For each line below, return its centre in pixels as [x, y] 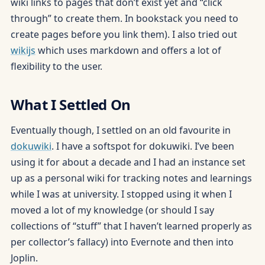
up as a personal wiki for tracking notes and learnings [131, 178]
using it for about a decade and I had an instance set [128, 162]
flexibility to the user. [56, 66]
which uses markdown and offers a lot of [128, 50]
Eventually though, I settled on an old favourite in [120, 130]
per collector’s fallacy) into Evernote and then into [122, 242]
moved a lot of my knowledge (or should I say [112, 210]
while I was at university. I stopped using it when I [121, 194]
